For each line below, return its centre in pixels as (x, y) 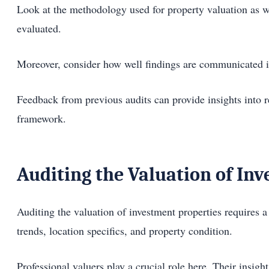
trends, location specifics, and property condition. (125, 231)
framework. (41, 119)
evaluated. (39, 29)
